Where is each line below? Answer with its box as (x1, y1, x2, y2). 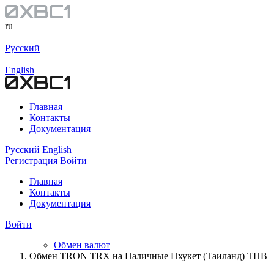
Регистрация (5, 155, 57, 166)
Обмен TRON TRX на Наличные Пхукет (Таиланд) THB (29, 251, 267, 261)
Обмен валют (54, 240, 110, 250)
